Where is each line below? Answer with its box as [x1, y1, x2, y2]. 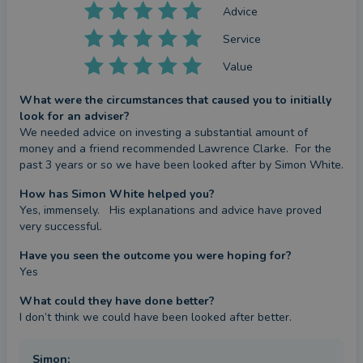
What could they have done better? [19, 293, 215, 309]
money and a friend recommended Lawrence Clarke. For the [19, 141, 331, 156]
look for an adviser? [19, 109, 130, 124]
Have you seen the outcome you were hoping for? [19, 248, 292, 263]
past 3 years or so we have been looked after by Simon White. [19, 157, 344, 173]
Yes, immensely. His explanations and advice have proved [19, 203, 322, 218]
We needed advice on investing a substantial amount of [19, 125, 308, 140]
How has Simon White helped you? [19, 186, 215, 202]
